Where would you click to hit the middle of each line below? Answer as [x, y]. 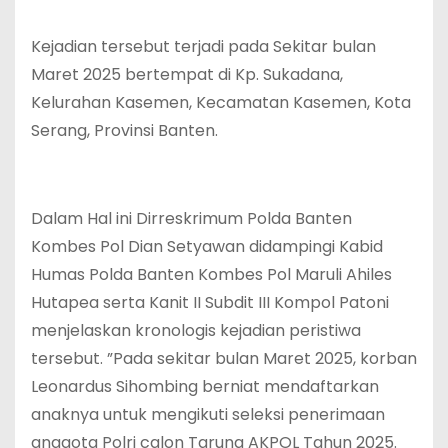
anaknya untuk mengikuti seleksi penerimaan [208, 415]
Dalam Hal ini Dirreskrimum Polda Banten [191, 219]
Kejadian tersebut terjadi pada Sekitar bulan [203, 47]
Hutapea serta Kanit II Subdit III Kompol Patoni [210, 303]
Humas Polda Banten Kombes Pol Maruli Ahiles [211, 275]
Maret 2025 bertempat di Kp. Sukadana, [187, 75]
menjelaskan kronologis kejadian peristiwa [196, 331]
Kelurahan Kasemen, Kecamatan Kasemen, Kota [221, 103]
